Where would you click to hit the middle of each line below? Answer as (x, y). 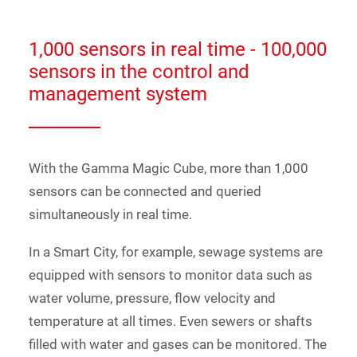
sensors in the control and (139, 72)
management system (118, 94)
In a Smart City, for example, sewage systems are (176, 252)
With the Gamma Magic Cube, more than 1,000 (169, 168)
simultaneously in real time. (110, 214)
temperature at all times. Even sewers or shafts (171, 321)
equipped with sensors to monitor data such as (171, 275)
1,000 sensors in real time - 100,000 (178, 49)
